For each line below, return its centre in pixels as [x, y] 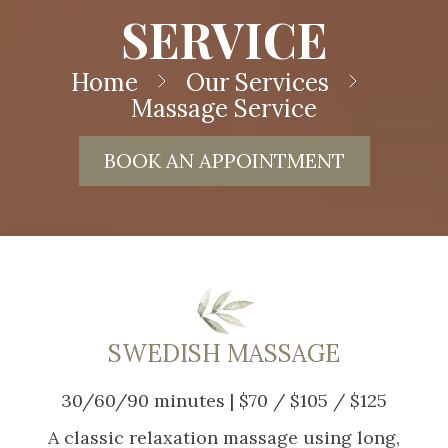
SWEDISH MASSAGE [224, 353]
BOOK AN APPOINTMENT [224, 160]
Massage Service [224, 108]
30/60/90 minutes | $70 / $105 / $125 [224, 400]
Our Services [257, 82]
